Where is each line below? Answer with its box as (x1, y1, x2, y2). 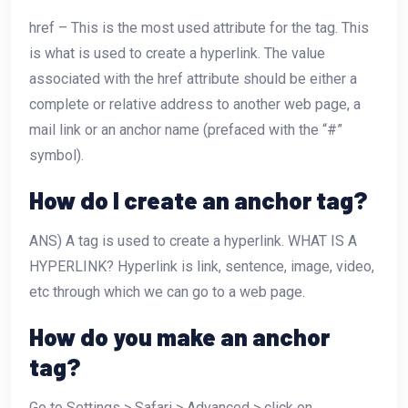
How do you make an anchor (29, 321, 330, 351)
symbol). (29, 146, 84, 164)
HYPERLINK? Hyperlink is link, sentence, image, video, (29, 257, 374, 275)
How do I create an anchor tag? (29, 185, 367, 214)
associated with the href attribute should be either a (29, 69, 357, 87)
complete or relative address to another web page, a (29, 95, 361, 113)
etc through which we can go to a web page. (29, 282, 305, 301)
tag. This (315, 18, 369, 36)
